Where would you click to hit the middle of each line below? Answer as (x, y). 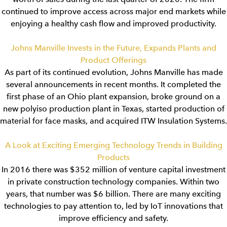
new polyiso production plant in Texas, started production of (113, 109)
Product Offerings (113, 60)
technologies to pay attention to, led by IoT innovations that (113, 206)
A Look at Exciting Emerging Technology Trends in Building (113, 145)
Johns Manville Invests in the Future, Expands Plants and (113, 48)
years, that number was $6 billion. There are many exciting (113, 194)
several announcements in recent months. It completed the (113, 84)
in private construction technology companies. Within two (113, 182)
